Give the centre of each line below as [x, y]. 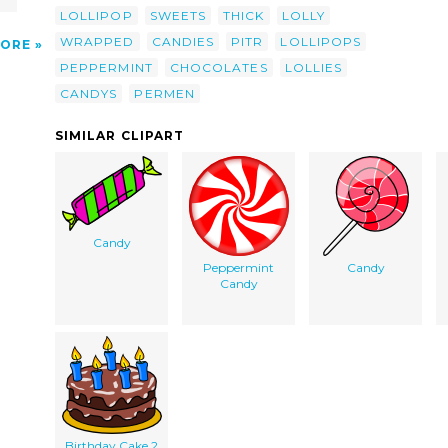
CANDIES [183, 41]
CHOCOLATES [218, 67]
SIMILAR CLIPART [120, 135]
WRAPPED [97, 41]
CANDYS [89, 93]
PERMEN [164, 93]
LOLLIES [313, 67]
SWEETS [178, 15]
